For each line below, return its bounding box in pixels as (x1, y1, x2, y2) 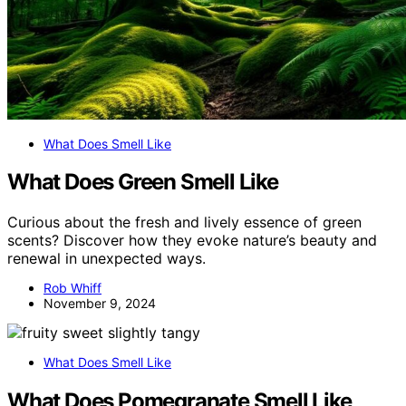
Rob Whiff (43, 280, 101, 296)
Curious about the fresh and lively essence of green (7, 213, 362, 232)
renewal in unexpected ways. (7, 249, 206, 268)
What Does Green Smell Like (7, 169, 278, 196)
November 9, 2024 (43, 295, 156, 312)
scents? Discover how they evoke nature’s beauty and (7, 231, 377, 250)
